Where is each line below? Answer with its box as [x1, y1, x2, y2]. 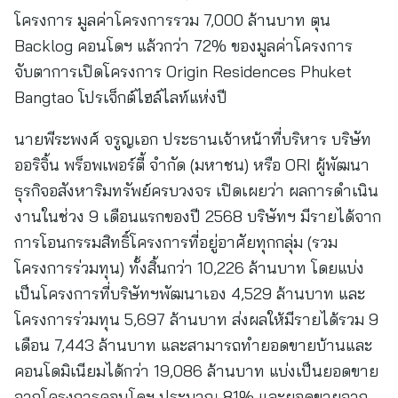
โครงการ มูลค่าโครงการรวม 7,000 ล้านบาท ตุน [14, 10, 330, 30]
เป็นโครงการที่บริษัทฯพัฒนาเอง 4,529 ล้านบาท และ [14, 283, 365, 304]
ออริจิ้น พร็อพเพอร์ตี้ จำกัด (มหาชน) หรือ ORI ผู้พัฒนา [14, 155, 370, 175]
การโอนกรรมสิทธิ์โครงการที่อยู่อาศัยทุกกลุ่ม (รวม [14, 232, 338, 252]
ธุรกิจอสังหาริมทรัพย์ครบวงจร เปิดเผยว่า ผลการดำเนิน [14, 180, 378, 201]
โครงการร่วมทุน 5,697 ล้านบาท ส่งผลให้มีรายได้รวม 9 [14, 309, 378, 330]
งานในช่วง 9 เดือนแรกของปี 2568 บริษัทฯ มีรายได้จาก [14, 206, 381, 227]
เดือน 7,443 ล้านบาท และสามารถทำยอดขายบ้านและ [14, 335, 372, 355]
